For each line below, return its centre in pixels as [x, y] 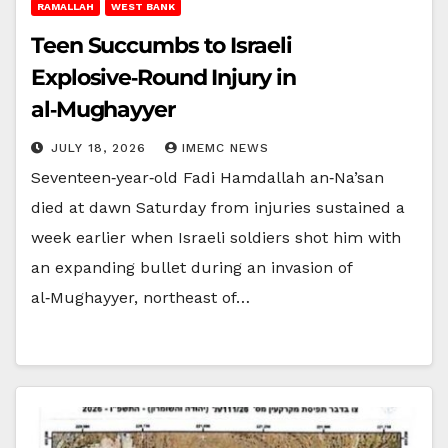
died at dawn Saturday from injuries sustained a [218, 207]
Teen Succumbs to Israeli [161, 45]
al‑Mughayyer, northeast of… [140, 297]
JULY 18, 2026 [101, 147]
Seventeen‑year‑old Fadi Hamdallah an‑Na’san [207, 177]
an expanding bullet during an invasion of [191, 267]
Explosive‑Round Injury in [163, 77]
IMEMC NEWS [225, 147]
